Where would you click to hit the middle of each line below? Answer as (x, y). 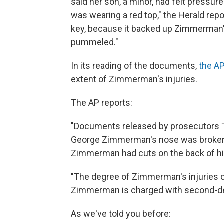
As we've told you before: (121, 213)
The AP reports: (102, 102)
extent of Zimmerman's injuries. (134, 79)
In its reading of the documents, (135, 65)
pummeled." (95, 42)
